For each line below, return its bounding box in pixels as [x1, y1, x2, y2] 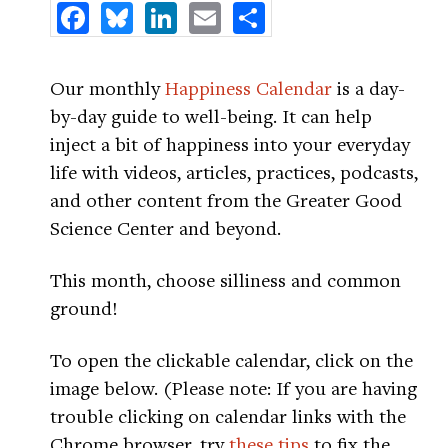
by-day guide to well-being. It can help [50, 103, 372, 128]
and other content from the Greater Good [50, 187, 402, 212]
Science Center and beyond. [50, 215, 281, 240]
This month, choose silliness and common [50, 267, 401, 292]
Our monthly [50, 75, 165, 100]
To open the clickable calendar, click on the [50, 347, 413, 372]
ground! [50, 295, 118, 320]
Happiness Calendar [165, 75, 332, 100]
